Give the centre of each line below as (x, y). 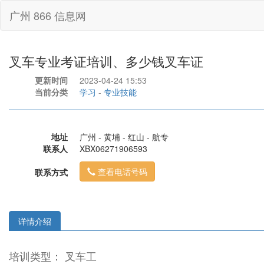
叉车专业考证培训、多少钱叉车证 (106, 61)
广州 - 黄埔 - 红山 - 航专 (124, 137)
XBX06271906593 (113, 148)
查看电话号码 (123, 171)
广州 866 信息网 (48, 15)
